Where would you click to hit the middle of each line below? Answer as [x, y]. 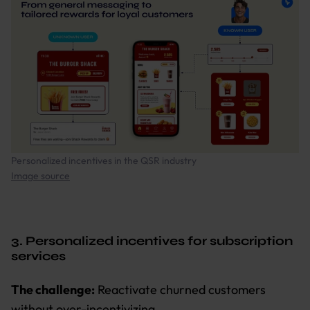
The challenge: [53, 289]
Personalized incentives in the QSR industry [104, 160]
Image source [40, 175]
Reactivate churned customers [180, 289]
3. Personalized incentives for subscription [152, 240]
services [38, 256]
